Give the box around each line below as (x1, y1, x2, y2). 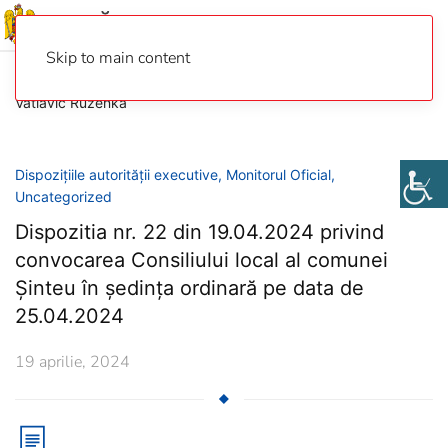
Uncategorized (15, 188, 112, 205)
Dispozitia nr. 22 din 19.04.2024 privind (15, 220, 384, 244)
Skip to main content (46, 47, 190, 69)
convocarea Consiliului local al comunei (15, 248, 388, 272)
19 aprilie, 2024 (15, 351, 130, 373)
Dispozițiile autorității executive (15, 166, 218, 183)
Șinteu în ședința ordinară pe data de (15, 276, 364, 300)
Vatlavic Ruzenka (15, 94, 127, 111)
